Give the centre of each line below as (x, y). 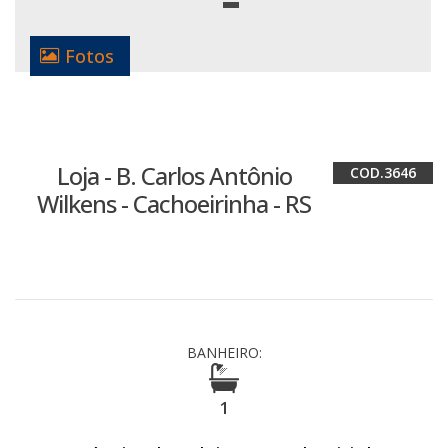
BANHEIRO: (224, 352)
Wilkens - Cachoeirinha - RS (174, 203)
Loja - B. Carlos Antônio (174, 175)
